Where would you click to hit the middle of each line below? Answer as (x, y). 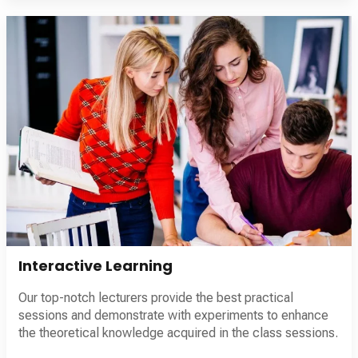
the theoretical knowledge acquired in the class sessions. (178, 332)
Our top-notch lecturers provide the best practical (156, 297)
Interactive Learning (95, 265)
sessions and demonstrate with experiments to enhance (173, 315)
